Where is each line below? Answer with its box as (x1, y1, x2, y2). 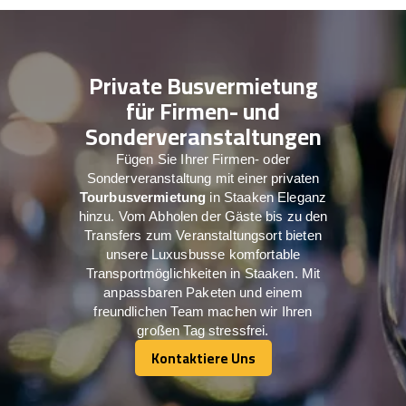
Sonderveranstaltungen (84, 114, 322, 158)
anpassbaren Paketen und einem (103, 284, 303, 300)
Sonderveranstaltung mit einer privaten (86, 169, 320, 186)
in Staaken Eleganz (206, 188, 327, 205)
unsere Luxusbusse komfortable (105, 246, 301, 262)
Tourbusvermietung (79, 188, 207, 205)
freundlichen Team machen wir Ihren (93, 303, 313, 319)
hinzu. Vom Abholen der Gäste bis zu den (78, 208, 328, 224)
